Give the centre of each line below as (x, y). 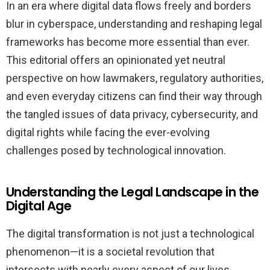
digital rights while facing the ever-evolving (108, 133)
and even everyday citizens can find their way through (134, 96)
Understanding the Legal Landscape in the (133, 192)
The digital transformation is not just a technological (130, 234)
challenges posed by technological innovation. (116, 151)
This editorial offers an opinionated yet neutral (116, 60)
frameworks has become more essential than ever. (128, 42)
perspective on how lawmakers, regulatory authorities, (135, 78)
